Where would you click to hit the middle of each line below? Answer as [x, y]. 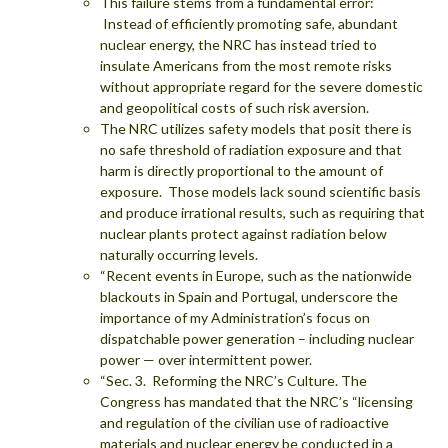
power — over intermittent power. [206, 359]
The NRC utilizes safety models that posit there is [256, 128]
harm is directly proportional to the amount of [241, 170]
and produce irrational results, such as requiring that [262, 212]
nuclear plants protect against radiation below [243, 233]
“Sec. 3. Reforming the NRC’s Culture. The [233, 380]
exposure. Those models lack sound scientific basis [260, 191]
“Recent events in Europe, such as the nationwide [256, 275]
